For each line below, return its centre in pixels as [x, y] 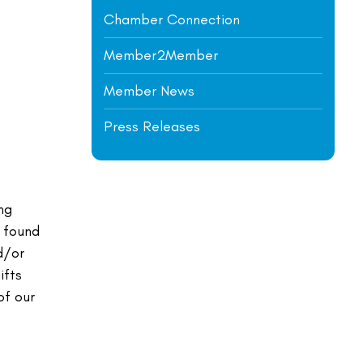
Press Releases [152, 126]
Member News [149, 91]
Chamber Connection [172, 19]
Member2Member [161, 55]
